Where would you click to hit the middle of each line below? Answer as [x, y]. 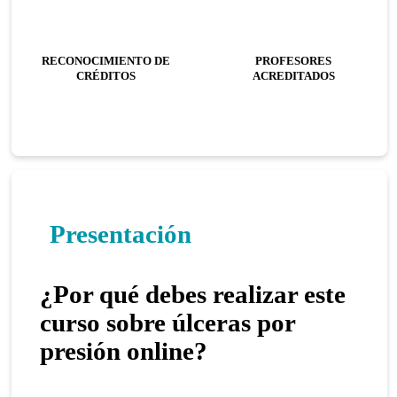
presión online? [124, 351]
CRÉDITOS [105, 76]
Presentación [120, 234]
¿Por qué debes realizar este [193, 295]
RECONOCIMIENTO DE [105, 61]
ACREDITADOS [293, 76]
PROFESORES [294, 61]
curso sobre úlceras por [168, 323]
